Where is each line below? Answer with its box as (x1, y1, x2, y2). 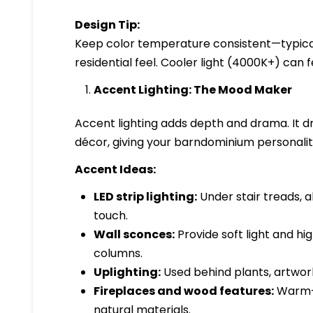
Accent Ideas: (75, 161, 156, 177)
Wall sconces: (93, 226, 175, 242)
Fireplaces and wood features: (93, 282, 274, 299)
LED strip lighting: (93, 188, 197, 205)
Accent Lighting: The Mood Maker (93, 81, 292, 98)
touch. (93, 207, 128, 224)
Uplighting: (93, 263, 161, 280)
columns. (93, 245, 143, 261)
